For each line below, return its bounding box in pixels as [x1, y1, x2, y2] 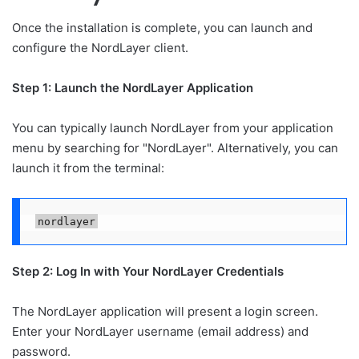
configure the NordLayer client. [12, 40, 188, 56]
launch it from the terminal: [12, 160, 164, 176]
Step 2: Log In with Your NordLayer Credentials [12, 264, 284, 280]
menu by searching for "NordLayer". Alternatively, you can [12, 140, 338, 156]
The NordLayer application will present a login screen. [12, 304, 318, 320]
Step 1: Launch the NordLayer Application [12, 80, 253, 96]
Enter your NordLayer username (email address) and [12, 324, 309, 340]
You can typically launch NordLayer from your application [12, 120, 333, 136]
